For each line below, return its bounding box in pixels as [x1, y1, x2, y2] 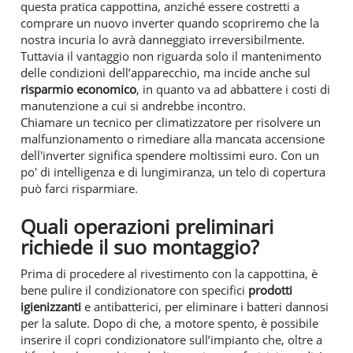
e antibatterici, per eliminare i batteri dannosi [81, 298, 329, 314]
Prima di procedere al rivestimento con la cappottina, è [20, 265, 318, 281]
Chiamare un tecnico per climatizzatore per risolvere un [20, 113, 321, 130]
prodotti [248, 281, 292, 298]
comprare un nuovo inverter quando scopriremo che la [20, 14, 319, 31]
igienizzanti [20, 298, 81, 314]
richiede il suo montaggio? [20, 233, 259, 260]
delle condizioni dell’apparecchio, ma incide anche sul [20, 64, 310, 80]
